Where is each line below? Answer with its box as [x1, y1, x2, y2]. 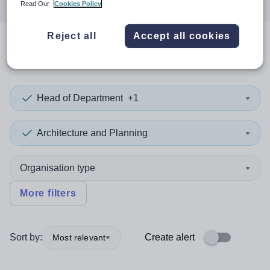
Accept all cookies [133, 30, 231, 41]
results [84, 44, 140, 63]
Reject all [47, 30, 96, 41]
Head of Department [37, 93, 123, 103]
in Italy [140, 44, 199, 63]
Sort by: [10, 232, 42, 242]
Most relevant [52, 232, 106, 242]
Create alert [145, 232, 195, 242]
